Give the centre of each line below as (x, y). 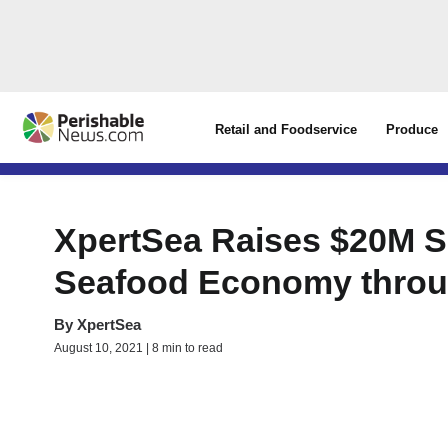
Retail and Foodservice (286, 129)
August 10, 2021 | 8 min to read (138, 348)
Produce (412, 129)
